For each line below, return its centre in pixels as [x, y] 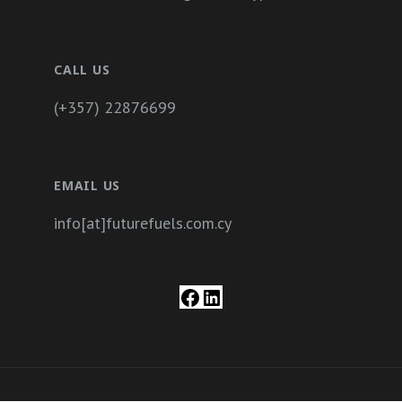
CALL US [82, 70]
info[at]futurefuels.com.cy [143, 223]
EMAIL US [87, 186]
